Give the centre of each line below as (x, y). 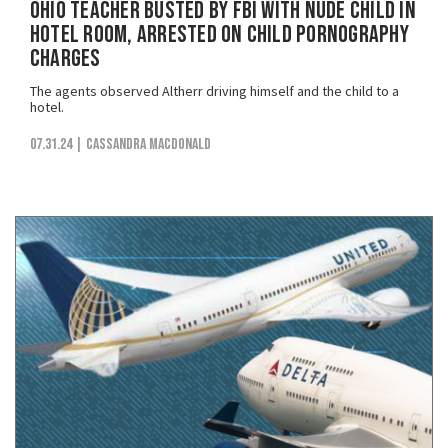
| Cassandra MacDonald (143, 145)
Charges (65, 59)
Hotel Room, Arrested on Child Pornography (219, 35)
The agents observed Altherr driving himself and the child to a (214, 91)
